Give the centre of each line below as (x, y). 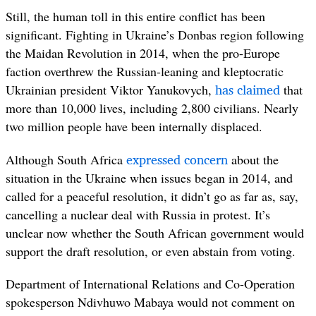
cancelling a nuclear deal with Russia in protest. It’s (138, 214)
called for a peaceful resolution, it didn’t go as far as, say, (152, 196)
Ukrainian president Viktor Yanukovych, (110, 90)
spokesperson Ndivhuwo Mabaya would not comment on (150, 302)
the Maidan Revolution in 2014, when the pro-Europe (143, 53)
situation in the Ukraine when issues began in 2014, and (149, 177)
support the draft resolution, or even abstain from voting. (151, 251)
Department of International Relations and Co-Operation (150, 283)
